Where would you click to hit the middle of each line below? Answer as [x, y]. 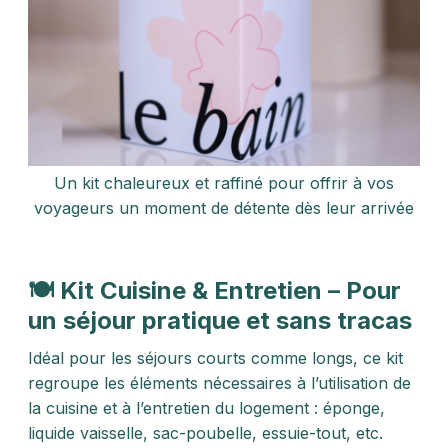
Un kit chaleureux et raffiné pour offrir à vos [224, 183]
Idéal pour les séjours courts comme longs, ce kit [215, 358]
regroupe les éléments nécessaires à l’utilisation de [219, 383]
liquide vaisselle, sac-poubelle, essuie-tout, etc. [205, 433]
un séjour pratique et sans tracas [220, 320]
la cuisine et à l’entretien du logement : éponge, [206, 408]
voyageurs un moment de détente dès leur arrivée [224, 208]
